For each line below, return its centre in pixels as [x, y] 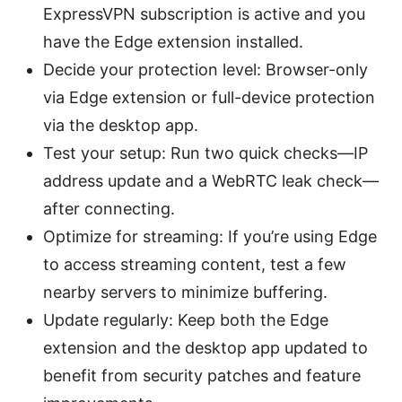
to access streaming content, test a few [195, 265]
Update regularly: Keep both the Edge [186, 320]
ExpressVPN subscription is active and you [204, 14]
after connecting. [109, 209]
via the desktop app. [121, 126]
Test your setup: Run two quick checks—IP [205, 153]
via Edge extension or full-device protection [209, 98]
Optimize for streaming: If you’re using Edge [210, 237]
